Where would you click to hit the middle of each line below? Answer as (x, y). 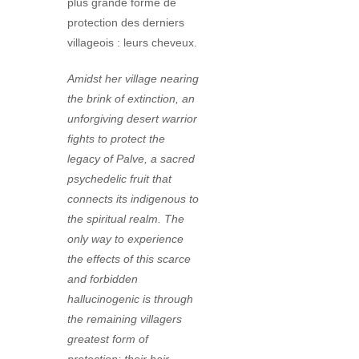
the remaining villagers (125, 319)
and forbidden (103, 278)
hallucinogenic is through (130, 298)
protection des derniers (126, 22)
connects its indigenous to (133, 198)
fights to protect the (116, 138)
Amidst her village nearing (133, 78)
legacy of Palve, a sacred (131, 158)
